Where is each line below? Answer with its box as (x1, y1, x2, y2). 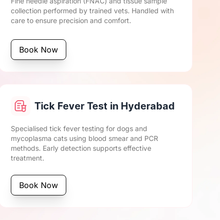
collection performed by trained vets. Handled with (11, 6, 174, 15)
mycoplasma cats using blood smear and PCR (11, 134, 159, 142)
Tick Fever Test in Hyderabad (34, 100, 175, 112)
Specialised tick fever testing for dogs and (11, 124, 148, 133)
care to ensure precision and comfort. (11, 16, 132, 25)
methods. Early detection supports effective (11, 144, 152, 152)
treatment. (11, 154, 45, 162)
